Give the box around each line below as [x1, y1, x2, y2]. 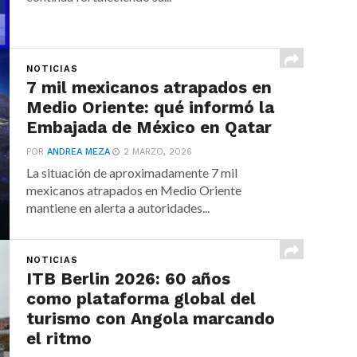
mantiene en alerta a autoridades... [26, 200, 210, 215]
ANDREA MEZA [47, 147, 111, 157]
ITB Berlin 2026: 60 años [26, 269, 231, 288]
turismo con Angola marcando [26, 309, 276, 328]
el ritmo [26, 329, 92, 348]
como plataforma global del [26, 289, 257, 308]
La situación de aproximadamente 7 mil [26, 165, 238, 180]
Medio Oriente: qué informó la [26, 98, 275, 117]
